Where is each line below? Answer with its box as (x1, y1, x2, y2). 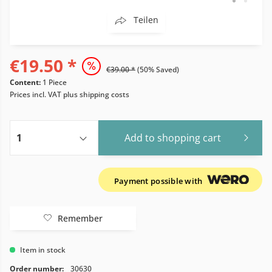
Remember (58, 212, 103, 224)
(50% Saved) (137, 64, 179, 75)
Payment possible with (114, 175, 205, 186)
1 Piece (42, 77, 67, 87)
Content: (10, 77, 42, 87)
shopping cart (157, 131, 222, 144)
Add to (124, 131, 155, 144)
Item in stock (18, 245, 66, 255)
